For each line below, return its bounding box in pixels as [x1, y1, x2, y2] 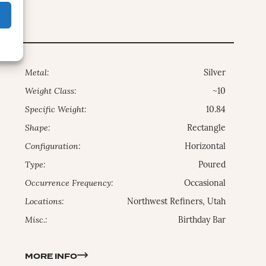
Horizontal [185, 142, 226, 152]
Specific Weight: [25, 106, 87, 115]
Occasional [184, 179, 226, 189]
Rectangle [187, 124, 226, 134]
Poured [198, 161, 226, 170]
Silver [204, 69, 226, 78]
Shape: [25, 124, 51, 134]
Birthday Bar [178, 216, 226, 226]
